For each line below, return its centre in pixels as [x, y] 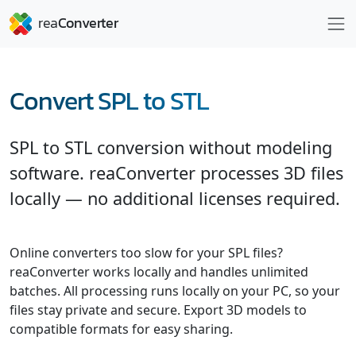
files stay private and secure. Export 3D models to [158, 310]
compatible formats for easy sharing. [121, 329]
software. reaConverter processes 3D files [176, 173]
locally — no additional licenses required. [175, 198]
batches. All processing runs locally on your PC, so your [175, 291]
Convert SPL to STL [109, 101]
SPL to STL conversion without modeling [171, 147]
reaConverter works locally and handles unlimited [159, 272]
